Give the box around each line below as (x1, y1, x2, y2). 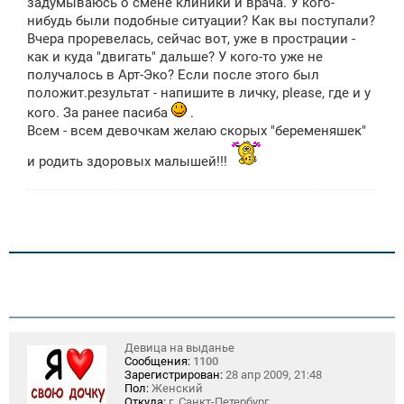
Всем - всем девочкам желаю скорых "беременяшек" (27, 123, 366, 139)
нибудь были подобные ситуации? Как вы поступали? (27, 13, 375, 29)
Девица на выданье (124, 340, 234, 354)
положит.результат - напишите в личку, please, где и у (27, 85, 371, 101)
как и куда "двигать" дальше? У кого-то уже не (27, 49, 323, 65)
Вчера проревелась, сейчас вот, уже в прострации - (27, 31, 355, 47)
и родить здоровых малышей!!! (27, 153, 231, 170)
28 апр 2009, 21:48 (223, 367, 322, 381)
